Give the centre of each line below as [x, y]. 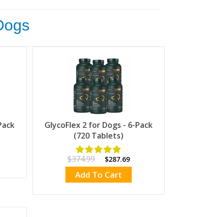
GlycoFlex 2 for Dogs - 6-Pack [98, 125]
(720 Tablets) [98, 136]
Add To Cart [98, 174]
